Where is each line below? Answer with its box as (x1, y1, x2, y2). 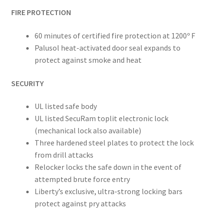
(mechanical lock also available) (34, 126, 141, 136)
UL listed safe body (34, 101, 97, 111)
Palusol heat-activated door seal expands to (34, 43, 181, 53)
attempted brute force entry (34, 174, 130, 184)
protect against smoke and (34, 55, 126, 65)
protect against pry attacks (34, 199, 126, 209)
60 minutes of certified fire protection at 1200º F (34, 31, 195, 41)
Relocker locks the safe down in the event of (34, 162, 182, 172)
